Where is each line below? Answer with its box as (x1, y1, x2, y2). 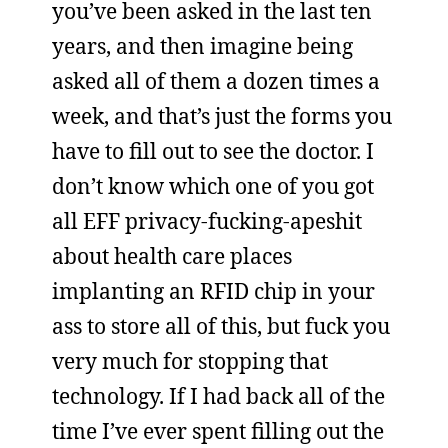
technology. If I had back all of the (52, 382, 385, 410)
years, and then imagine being (52, 32, 353, 60)
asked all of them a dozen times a (52, 67, 380, 95)
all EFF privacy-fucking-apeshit (52, 207, 362, 235)
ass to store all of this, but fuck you (52, 312, 390, 340)
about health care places (52, 242, 292, 270)
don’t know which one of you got (52, 172, 374, 200)
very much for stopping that (52, 347, 328, 375)
